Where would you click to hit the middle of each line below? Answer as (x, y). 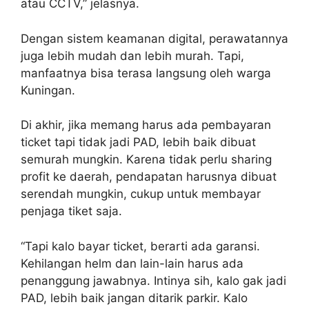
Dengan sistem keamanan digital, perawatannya (154, 38)
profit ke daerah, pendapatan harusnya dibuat (149, 177)
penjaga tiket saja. (71, 211)
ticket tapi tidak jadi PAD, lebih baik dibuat (138, 142)
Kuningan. (48, 90)
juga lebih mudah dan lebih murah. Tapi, (132, 56)
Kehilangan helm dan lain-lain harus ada (132, 263)
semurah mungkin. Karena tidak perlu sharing (146, 160)
